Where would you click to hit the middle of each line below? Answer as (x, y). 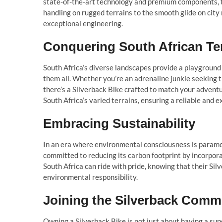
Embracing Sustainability (119, 123)
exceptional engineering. (83, 23)
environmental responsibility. (90, 177)
